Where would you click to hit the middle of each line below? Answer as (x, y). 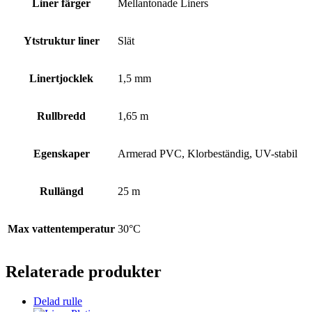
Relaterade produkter (84, 271)
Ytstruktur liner (61, 40)
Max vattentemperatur (61, 228)
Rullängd (61, 191)
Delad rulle (58, 301)
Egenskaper (61, 153)
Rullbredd (61, 116)
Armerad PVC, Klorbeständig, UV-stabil (208, 153)
